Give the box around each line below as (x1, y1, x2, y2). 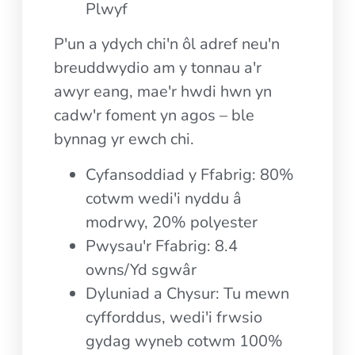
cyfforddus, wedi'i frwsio (86, 306, 263, 328)
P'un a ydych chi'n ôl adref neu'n (54, 33, 281, 55)
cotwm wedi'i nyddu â (86, 187, 242, 209)
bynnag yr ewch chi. (54, 128, 195, 151)
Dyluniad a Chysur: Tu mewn (86, 282, 290, 304)
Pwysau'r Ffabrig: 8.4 (86, 235, 239, 257)
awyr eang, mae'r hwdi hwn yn (54, 81, 273, 103)
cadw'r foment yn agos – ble (54, 105, 255, 127)
